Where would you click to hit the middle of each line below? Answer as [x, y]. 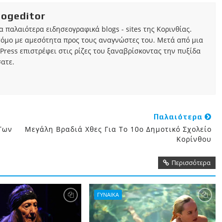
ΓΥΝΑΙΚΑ [108, 194]
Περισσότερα [191, 163]
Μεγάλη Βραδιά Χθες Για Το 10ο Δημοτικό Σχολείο [118, 129]
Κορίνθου [194, 139]
